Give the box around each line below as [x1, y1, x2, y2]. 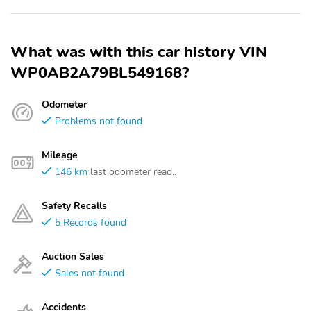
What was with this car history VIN [10, 42, 267, 62]
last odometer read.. [90, 165, 176, 178]
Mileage [42, 148, 78, 162]
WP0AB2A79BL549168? [10, 62, 189, 83]
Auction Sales [42, 249, 104, 263]
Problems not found [55, 114, 142, 128]
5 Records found [55, 215, 126, 229]
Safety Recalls [42, 199, 107, 212]
